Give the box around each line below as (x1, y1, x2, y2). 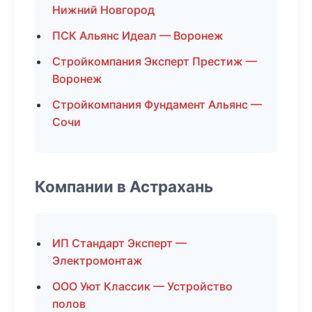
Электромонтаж (52, 253, 143, 267)
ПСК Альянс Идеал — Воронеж (52, 29, 224, 42)
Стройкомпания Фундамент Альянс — (52, 97, 262, 111)
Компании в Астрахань (35, 177, 213, 196)
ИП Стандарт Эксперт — (52, 236, 187, 250)
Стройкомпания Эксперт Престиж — (52, 54, 257, 68)
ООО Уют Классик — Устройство (52, 279, 233, 293)
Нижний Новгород (52, 3, 155, 17)
